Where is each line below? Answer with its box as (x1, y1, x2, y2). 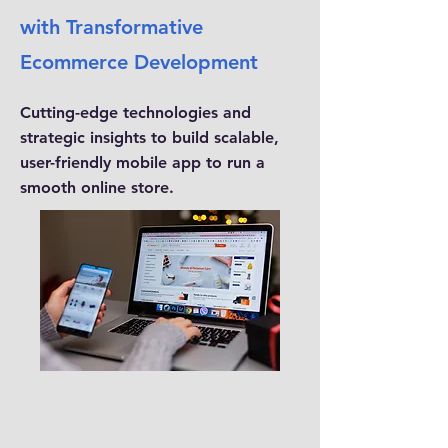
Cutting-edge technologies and (20, 103, 251, 122)
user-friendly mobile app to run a (20, 153, 265, 172)
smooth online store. (20, 178, 174, 197)
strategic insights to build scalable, (20, 128, 279, 147)
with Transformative (20, 15, 203, 39)
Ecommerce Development (20, 50, 258, 74)
